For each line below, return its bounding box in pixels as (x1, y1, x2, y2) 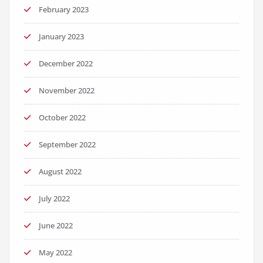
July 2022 (39, 193, 70, 204)
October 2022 (39, 112, 86, 123)
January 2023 (39, 31, 84, 42)
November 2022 (39, 85, 95, 96)
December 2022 (39, 58, 93, 69)
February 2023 (39, 4, 89, 15)
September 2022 (39, 139, 96, 150)
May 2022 (39, 247, 72, 258)
